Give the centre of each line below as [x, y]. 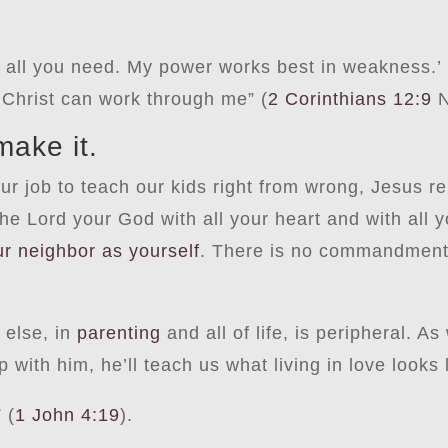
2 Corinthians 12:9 [350, 98]
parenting [119, 332]
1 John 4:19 [68, 414]
